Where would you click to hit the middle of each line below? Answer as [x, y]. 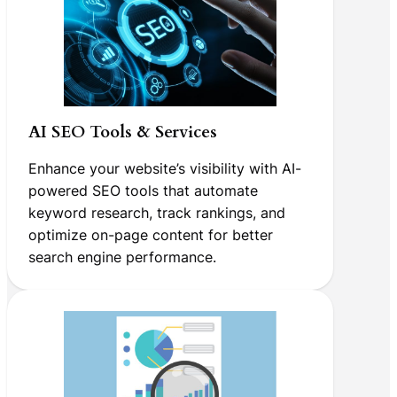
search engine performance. [122, 257]
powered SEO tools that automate [143, 191]
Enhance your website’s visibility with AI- [165, 169]
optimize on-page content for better [151, 235]
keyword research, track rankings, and [157, 213]
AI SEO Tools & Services [123, 132]
